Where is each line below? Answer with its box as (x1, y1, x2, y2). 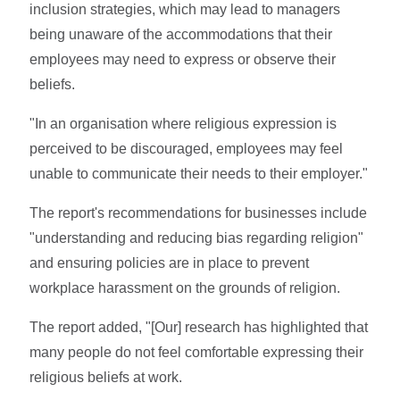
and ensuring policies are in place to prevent (29, 254, 310, 271)
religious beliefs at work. (29, 369, 183, 385)
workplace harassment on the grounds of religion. (29, 279, 341, 296)
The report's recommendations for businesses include (29, 204, 368, 221)
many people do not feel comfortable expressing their (29, 344, 364, 360)
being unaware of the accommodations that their (29, 26, 333, 42)
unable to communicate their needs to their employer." (29, 165, 369, 181)
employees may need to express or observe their (29, 51, 337, 67)
